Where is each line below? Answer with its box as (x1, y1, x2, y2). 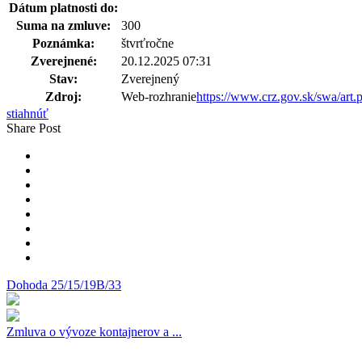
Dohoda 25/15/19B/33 (6, 277, 121, 292)
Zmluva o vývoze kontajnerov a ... (6, 324, 182, 339)
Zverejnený (121, 71, 179, 86)
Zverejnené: (30, 53, 97, 68)
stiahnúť (6, 106, 48, 120)
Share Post (6, 120, 61, 135)
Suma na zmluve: (16, 18, 111, 32)
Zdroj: (45, 89, 82, 103)
